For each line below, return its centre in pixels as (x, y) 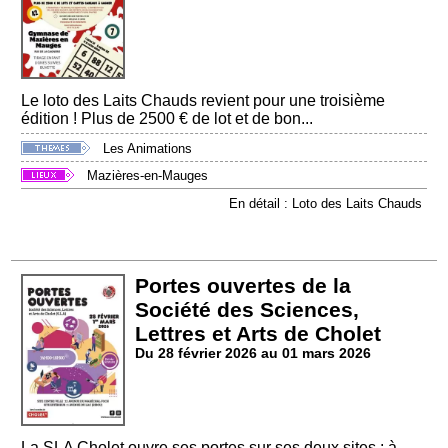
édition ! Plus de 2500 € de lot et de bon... (167, 119)
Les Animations (148, 148)
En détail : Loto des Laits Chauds (325, 203)
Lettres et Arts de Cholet (258, 333)
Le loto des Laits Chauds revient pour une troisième (203, 101)
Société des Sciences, (247, 309)
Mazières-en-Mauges (148, 176)
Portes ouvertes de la (243, 285)
